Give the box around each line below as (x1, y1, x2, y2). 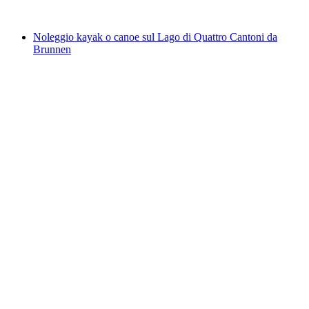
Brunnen (33, 43, 71, 56)
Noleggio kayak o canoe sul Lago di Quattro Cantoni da (33, 31, 277, 43)
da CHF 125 (33, 8, 88, 20)
